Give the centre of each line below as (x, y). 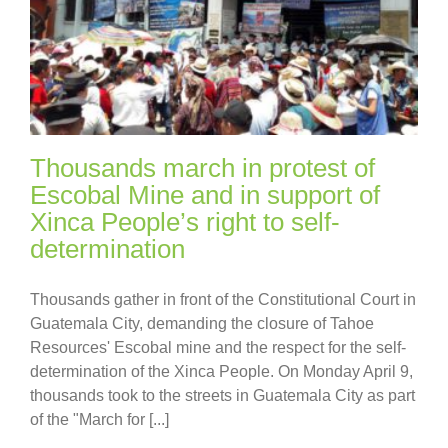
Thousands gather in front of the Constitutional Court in (223, 300)
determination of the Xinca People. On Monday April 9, (221, 372)
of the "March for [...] (99, 420)
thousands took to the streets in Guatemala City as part (222, 396)
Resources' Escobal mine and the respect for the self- (218, 348)
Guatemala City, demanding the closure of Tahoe (202, 324)
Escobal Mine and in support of (205, 195)
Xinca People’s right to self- (185, 222)
